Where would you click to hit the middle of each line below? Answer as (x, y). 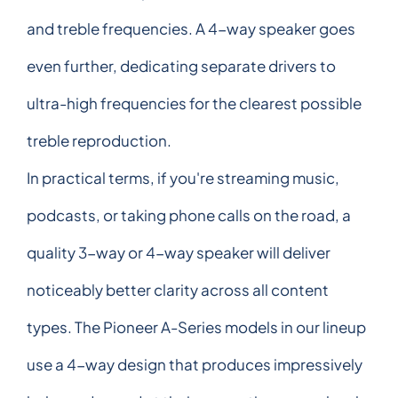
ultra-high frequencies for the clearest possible (194, 103)
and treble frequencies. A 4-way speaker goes (191, 28)
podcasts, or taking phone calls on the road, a (189, 215)
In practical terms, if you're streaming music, (183, 177)
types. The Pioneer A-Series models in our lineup (196, 326)
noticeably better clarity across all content (178, 289)
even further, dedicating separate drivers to (181, 65)
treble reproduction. (99, 140)
